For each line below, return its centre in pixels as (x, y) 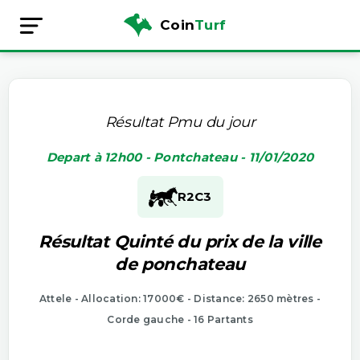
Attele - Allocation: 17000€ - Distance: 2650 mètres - (180, 298)
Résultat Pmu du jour (180, 122)
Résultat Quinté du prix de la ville (180, 241)
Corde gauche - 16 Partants (180, 319)
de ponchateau (180, 264)
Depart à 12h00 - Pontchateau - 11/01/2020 (180, 157)
